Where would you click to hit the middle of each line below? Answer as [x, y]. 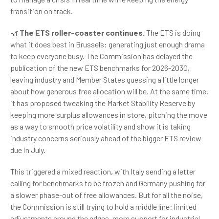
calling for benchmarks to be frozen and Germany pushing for [108, 183]
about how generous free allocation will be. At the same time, [109, 91]
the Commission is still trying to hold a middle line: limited [103, 207]
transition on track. [42, 11]
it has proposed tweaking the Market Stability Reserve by [103, 103]
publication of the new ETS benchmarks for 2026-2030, [100, 68]
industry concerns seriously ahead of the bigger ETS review [106, 138]
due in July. [28, 150]
